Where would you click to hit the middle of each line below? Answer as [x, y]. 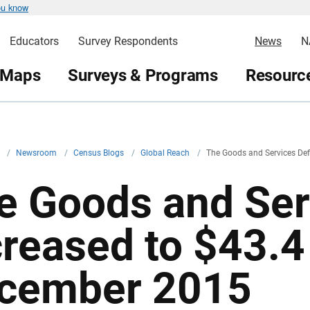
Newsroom [37, 153]
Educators [34, 41]
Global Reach [166, 153]
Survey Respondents [128, 41]
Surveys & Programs [143, 75]
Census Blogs [100, 153]
